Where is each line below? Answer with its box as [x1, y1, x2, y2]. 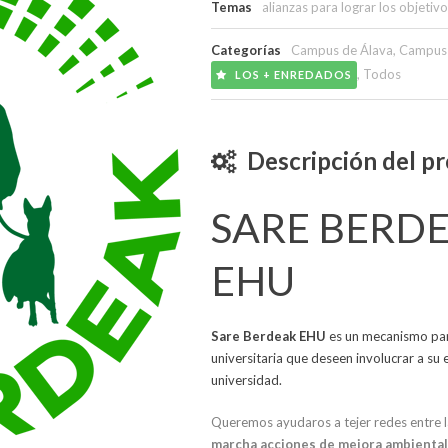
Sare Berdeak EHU [211, 328, 326, 344]
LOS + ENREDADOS [232, 68, 352, 81]
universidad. [211, 372, 282, 388]
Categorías [211, 42, 284, 58]
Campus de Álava [291, 42, 393, 58]
